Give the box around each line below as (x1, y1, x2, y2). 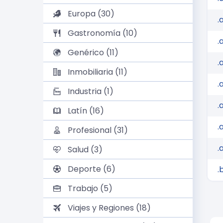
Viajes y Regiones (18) (66, 202, 151, 214)
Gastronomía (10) (66, 27, 137, 39)
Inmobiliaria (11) (66, 66, 127, 78)
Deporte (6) (66, 163, 115, 175)
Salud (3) (66, 144, 103, 155)
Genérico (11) (66, 47, 118, 58)
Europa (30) (66, 8, 114, 19)
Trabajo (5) (66, 183, 112, 194)
